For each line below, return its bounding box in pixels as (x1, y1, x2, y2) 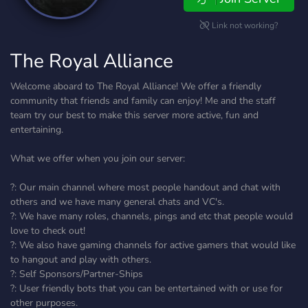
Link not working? (210, 20, 278, 31)
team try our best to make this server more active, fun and (10, 109, 258, 122)
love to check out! (10, 224, 85, 237)
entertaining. (10, 123, 63, 136)
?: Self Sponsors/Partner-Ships (10, 267, 143, 280)
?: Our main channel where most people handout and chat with (10, 181, 280, 194)
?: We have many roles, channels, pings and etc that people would (10, 210, 293, 223)
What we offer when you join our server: (10, 152, 185, 165)
